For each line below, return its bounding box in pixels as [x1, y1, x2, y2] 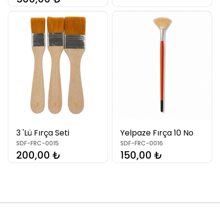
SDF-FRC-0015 [16, 139, 59, 147]
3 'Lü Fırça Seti [16, 127, 69, 138]
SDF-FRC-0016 [120, 139, 163, 147]
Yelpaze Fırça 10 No [120, 127, 193, 138]
